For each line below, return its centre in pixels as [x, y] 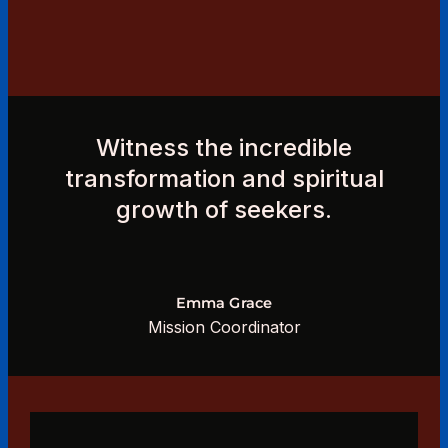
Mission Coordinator [224, 326]
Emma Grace [224, 302]
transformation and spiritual [224, 178]
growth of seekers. [224, 209]
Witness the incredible [224, 147]
